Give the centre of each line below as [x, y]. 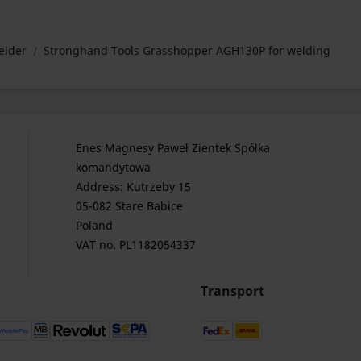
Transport [232, 291]
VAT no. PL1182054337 [135, 245]
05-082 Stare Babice [129, 206]
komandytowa [113, 167]
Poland [94, 225]
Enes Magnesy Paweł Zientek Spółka [172, 148]
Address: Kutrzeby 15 [133, 187]
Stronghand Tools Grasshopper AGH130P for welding [187, 50]
